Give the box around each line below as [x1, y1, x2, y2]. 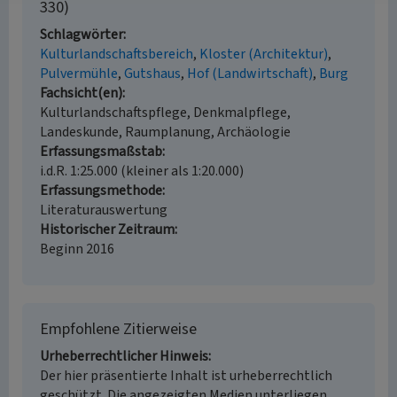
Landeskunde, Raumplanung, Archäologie [40, 122, 291, 142]
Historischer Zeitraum [40, 220, 175, 239]
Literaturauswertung [40, 200, 167, 220]
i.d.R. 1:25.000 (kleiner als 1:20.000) [40, 161, 244, 181]
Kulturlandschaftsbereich [40, 44, 193, 64]
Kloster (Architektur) [199, 44, 328, 64]
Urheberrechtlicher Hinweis [40, 346, 208, 366]
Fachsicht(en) [40, 83, 122, 103]
